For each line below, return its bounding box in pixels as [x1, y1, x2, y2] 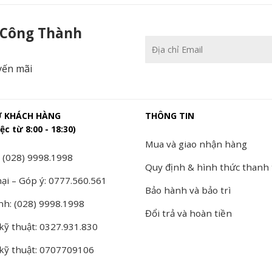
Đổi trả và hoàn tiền [145, 206, 232, 219]
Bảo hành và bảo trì [145, 183, 231, 196]
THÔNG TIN [145, 109, 194, 121]
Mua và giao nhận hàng [145, 137, 247, 150]
